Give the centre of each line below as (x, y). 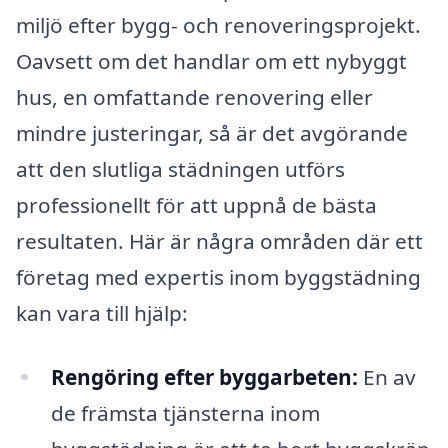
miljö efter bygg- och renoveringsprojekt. (218, 24)
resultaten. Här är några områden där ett (219, 240)
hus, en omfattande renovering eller (194, 96)
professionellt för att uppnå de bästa (196, 204)
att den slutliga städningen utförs (180, 168)
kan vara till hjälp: (102, 312)
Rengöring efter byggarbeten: (204, 376)
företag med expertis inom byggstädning (218, 276)
